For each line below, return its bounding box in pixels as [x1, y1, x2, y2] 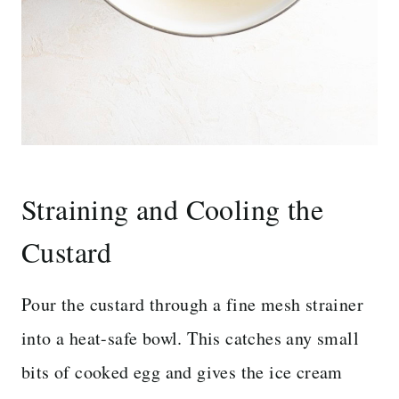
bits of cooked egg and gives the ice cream [21, 359, 343, 384]
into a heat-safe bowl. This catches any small [21, 325, 359, 350]
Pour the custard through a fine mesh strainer [21, 291, 363, 316]
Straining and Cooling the [21, 189, 323, 228]
